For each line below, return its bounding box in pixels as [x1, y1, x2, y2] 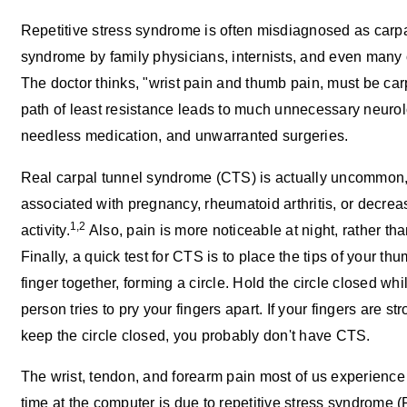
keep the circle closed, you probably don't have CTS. [20, 326, 371, 343]
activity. [20, 221, 70, 238]
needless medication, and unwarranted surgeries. [20, 127, 349, 144]
